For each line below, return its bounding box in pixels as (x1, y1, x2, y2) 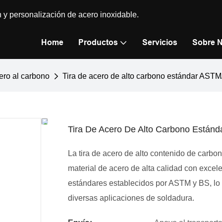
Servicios (142, 38, 177, 47)
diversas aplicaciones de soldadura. (68, 194, 194, 203)
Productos (78, 38, 118, 47)
